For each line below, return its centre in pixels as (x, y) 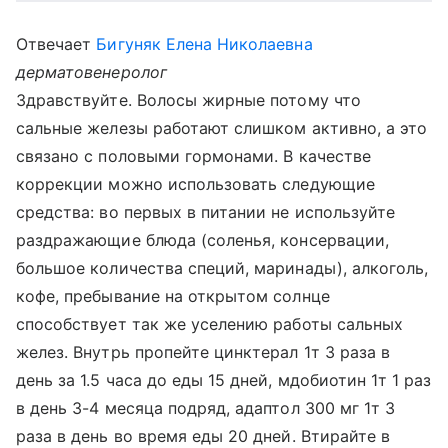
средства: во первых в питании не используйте (206, 212)
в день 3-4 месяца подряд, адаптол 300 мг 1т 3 (206, 408)
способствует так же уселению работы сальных (210, 324)
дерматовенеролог (91, 72)
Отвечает (56, 44)
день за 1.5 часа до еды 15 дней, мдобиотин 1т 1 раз (224, 380)
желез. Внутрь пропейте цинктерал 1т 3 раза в (203, 352)
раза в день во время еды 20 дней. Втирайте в (203, 436)
